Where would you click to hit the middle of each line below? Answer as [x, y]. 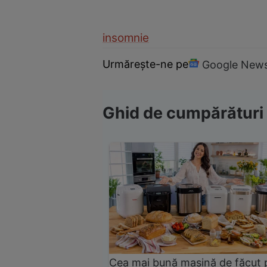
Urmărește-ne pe [145, 64]
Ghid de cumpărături [183, 113]
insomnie [126, 38]
